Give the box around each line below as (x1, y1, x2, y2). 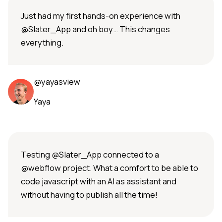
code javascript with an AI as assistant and (21, 175, 176, 187)
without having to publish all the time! (21, 189, 158, 201)
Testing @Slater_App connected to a (21, 149, 159, 161)
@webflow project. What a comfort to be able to (21, 162, 198, 174)
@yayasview (34, 76, 80, 88)
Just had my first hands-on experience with (21, 10, 180, 22)
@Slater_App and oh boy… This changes (21, 23, 170, 35)
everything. (21, 37, 63, 49)
